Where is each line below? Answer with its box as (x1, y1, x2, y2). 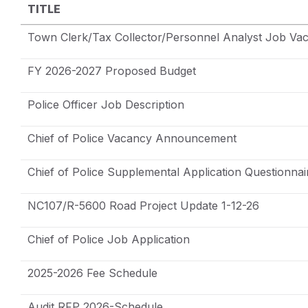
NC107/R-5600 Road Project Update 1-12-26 (27, 198, 259, 212)
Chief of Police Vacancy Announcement (27, 131, 236, 145)
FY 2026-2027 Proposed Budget (27, 63, 196, 78)
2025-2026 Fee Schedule (27, 265, 157, 280)
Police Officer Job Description (27, 97, 184, 111)
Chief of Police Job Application (27, 232, 190, 246)
